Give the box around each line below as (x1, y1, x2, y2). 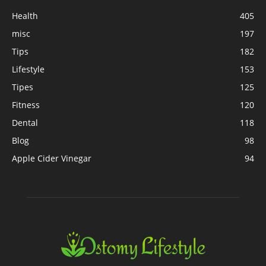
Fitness (12, 99, 40, 110)
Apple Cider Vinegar (12, 152, 91, 164)
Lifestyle (12, 63, 45, 75)
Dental (12, 116, 38, 128)
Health (12, 9, 38, 21)
